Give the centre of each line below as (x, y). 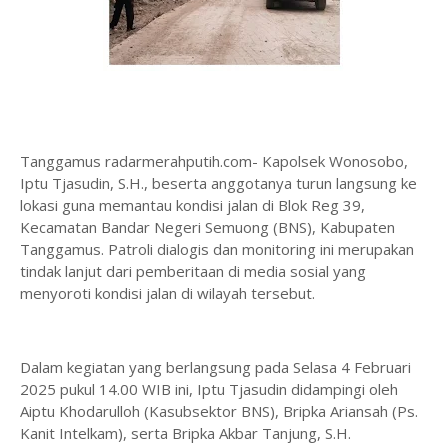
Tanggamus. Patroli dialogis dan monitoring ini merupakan (217, 249)
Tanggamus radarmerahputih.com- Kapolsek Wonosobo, (214, 161)
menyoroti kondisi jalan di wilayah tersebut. (167, 293)
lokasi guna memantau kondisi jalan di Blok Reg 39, (192, 205)
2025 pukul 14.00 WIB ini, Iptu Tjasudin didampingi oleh (209, 389)
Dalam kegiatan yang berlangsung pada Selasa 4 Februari (215, 367)
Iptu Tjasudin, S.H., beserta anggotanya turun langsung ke (218, 183)
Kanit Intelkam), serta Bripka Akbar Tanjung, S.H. (185, 433)
